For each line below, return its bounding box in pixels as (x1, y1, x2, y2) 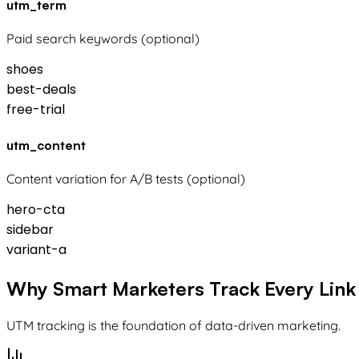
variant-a (6, 240, 67, 260)
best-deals (6, 79, 76, 99)
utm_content (6, 137, 86, 154)
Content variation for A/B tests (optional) (6, 171, 245, 188)
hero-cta (6, 200, 65, 220)
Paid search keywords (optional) (6, 30, 200, 46)
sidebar (6, 220, 54, 240)
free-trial (6, 99, 65, 119)
